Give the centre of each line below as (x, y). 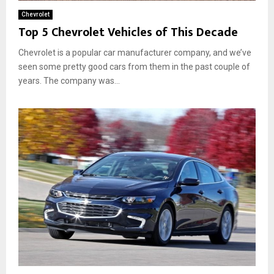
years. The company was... (69, 80)
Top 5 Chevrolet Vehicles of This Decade (128, 32)
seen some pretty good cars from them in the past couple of (134, 66)
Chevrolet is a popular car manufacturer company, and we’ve (135, 52)
